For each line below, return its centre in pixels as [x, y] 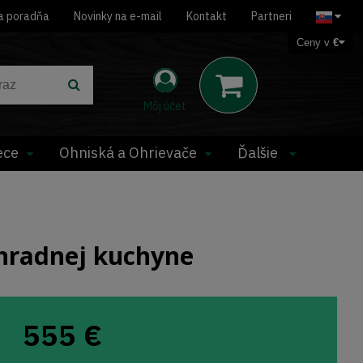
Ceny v [315, 43]
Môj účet [165, 106]
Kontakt [207, 16]
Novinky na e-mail [118, 16]
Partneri [271, 16]
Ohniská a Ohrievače [128, 153]
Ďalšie [259, 153]
